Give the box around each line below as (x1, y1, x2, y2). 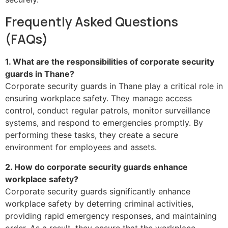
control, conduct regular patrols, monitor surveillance (5, 105, 210, 116)
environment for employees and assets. (5, 142, 157, 153)
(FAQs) (5, 30, 48, 48)
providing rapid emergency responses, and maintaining (5, 210, 217, 221)
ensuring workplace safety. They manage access (5, 93, 192, 104)
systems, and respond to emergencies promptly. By (5, 118, 203, 128)
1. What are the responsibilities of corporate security (5, 56, 214, 67)
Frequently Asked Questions (5, 13, 178, 31)
